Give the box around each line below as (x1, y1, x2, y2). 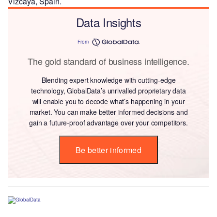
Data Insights (76, 13, 141, 31)
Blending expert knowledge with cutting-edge (41, 75, 176, 85)
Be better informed (76, 144, 141, 155)
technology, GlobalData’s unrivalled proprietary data (31, 85, 186, 95)
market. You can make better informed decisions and (29, 107, 188, 117)
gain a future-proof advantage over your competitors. (29, 117, 188, 127)
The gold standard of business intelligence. (28, 54, 189, 67)
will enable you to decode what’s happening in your (32, 96, 185, 106)
